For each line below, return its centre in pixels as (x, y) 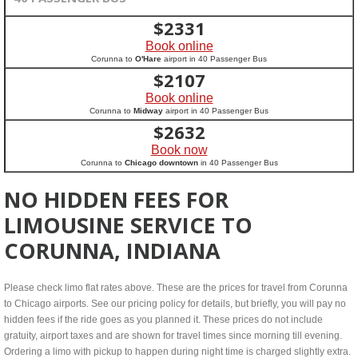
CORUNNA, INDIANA (112, 251)
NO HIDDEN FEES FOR (116, 199)
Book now (179, 150)
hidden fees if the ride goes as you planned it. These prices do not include (163, 320)
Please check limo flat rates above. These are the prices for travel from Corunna (176, 288)
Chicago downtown (161, 163)
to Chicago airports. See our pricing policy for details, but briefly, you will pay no (175, 304)
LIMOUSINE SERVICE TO (128, 225)
